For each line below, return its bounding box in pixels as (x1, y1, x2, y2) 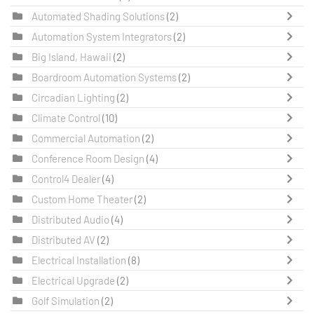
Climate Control (32, 111, 100, 125)
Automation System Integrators (32, 30, 172, 43)
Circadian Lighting (32, 91, 117, 104)
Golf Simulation (32, 294, 100, 308)
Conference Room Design (32, 152, 146, 165)
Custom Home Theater (32, 193, 135, 206)
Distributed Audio (32, 213, 111, 226)
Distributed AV (32, 233, 95, 247)
